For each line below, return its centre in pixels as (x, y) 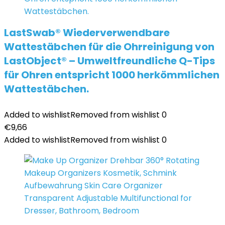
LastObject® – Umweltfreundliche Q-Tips (109, 61)
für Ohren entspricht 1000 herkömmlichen (112, 75)
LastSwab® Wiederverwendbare (87, 33)
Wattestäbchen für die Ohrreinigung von (109, 47)
